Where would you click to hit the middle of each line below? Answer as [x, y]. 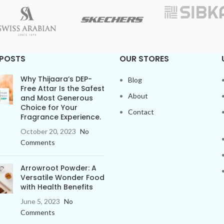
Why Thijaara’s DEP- [56, 79]
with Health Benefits [56, 187]
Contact [141, 112]
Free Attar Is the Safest [62, 88]
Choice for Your [49, 107]
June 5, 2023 [40, 201]
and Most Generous [56, 98]
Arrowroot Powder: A [58, 168]
